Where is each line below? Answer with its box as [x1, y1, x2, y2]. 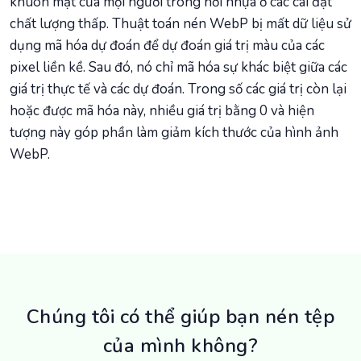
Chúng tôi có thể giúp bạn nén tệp [26, 304, 335, 330]
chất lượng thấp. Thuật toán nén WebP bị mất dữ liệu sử [10, 15, 351, 34]
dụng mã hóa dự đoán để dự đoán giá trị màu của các [10, 36, 325, 56]
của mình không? [102, 333, 259, 359]
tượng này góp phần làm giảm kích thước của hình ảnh [10, 123, 338, 143]
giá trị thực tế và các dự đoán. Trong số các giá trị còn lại [10, 80, 346, 99]
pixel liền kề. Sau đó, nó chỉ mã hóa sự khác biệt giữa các [10, 58, 347, 77]
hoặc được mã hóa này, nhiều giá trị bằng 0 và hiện [10, 102, 314, 121]
